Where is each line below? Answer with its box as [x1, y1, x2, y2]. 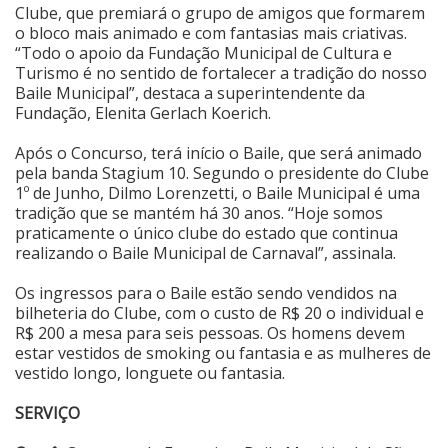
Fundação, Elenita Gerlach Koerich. [15, 101, 271, 124]
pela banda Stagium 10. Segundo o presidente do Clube [15, 161, 429, 184]
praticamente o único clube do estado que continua [15, 221, 398, 244]
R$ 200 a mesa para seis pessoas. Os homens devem [15, 321, 405, 344]
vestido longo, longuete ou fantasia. [15, 361, 285, 384]
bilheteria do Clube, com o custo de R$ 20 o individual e [15, 301, 424, 324]
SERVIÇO [15, 401, 80, 424]
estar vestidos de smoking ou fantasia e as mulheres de [15, 341, 431, 364]
